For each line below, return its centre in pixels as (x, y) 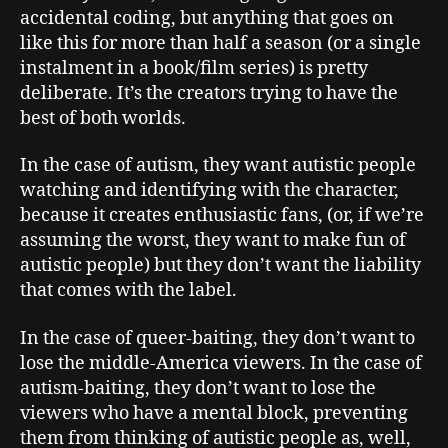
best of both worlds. (103, 118)
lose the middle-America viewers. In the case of (221, 363)
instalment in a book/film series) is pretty (194, 68)
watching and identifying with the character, (209, 190)
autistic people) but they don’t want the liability (220, 265)
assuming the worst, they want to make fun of (213, 240)
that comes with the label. (128, 290)
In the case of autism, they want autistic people (218, 165)
